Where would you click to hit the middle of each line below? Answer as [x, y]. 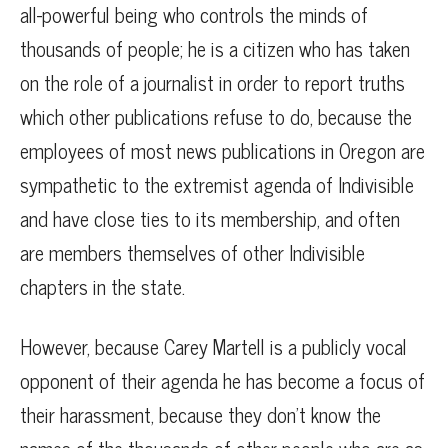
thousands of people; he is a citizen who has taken [215, 49]
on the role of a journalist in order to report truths [212, 83]
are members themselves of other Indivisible [192, 253]
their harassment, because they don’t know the [200, 415]
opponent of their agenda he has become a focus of [222, 381]
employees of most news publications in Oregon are [222, 151]
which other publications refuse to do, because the [216, 117]
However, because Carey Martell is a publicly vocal [213, 347]
